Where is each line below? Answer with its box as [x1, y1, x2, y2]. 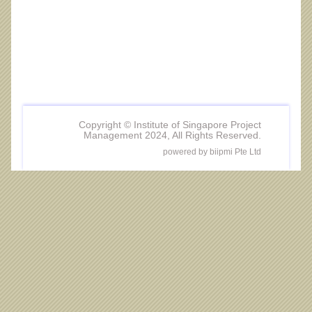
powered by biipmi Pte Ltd [163, 146, 262, 157]
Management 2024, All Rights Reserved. [84, 129, 262, 141]
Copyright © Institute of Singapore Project [79, 118, 262, 130]
